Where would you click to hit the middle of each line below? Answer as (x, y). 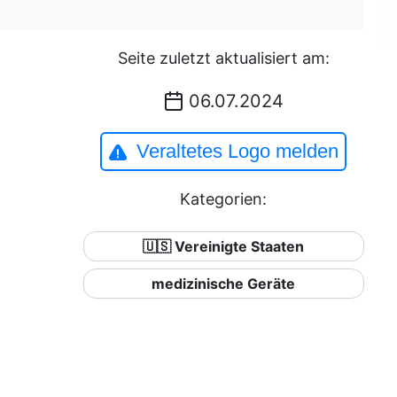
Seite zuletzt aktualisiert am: (223, 58)
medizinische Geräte (224, 284)
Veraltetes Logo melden (238, 151)
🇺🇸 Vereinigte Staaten (224, 246)
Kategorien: (224, 199)
